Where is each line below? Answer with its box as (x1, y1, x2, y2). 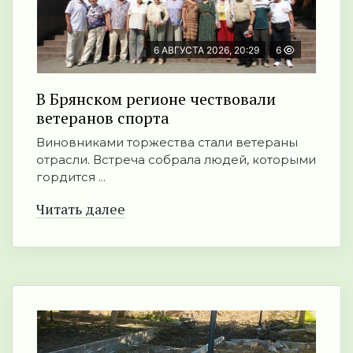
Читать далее (36, 199, 125, 219)
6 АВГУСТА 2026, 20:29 (154, 44, 259, 57)
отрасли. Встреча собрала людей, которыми (36, 152, 316, 168)
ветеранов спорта (36, 107, 169, 129)
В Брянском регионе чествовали (36, 88, 276, 110)
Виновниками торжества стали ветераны (36, 135, 298, 150)
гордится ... (36, 169, 106, 185)
